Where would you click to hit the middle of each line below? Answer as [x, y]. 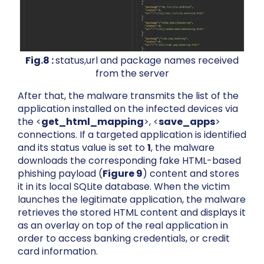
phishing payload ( [60, 173]
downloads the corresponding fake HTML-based [129, 160]
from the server [132, 73]
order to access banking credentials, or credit [124, 238]
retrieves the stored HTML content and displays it [132, 212]
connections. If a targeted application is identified [132, 134]
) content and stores [191, 173]
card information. [58, 251]
